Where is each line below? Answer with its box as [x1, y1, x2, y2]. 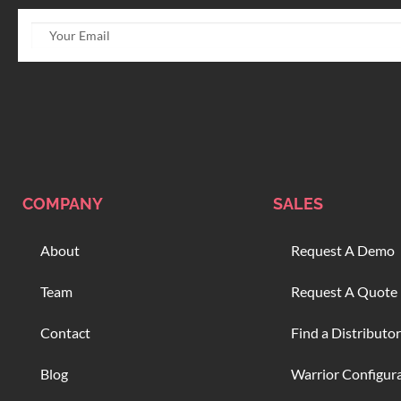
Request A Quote [291, 283, 397, 301]
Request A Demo [291, 242, 395, 260]
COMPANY [22, 194, 103, 214]
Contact [40, 324, 90, 342]
